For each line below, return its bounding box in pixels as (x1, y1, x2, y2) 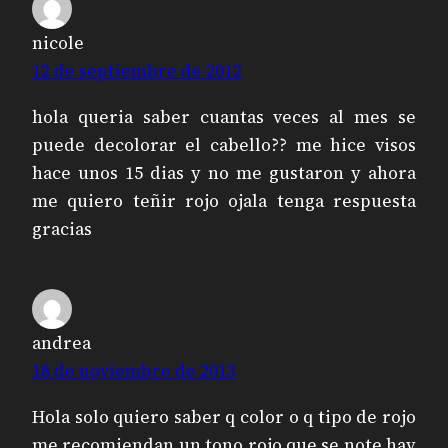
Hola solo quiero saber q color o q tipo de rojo (32, 404, 416, 429)
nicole (32, 31, 84, 56)
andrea (32, 331, 91, 356)
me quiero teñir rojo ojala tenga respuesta (32, 188, 416, 213)
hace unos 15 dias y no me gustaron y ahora (32, 160, 416, 185)
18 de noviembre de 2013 (32, 359, 236, 384)
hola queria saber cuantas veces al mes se (32, 104, 416, 129)
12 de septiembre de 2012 (32, 59, 242, 84)
